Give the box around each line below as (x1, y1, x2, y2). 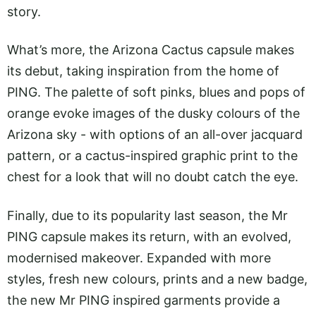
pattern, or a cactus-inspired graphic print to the (7, 148, 298, 164)
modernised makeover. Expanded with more (7, 250, 271, 265)
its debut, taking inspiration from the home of (7, 63, 279, 79)
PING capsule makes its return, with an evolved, (7, 229, 291, 244)
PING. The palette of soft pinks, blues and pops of (7, 85, 305, 100)
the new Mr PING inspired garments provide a (7, 292, 280, 308)
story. (7, 4, 41, 19)
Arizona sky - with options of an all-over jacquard (7, 127, 303, 142)
